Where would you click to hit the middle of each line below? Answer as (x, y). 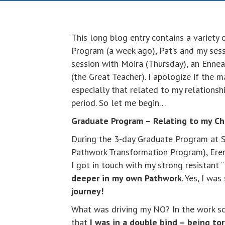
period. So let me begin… (119, 103)
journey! (87, 191)
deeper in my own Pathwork (127, 178)
